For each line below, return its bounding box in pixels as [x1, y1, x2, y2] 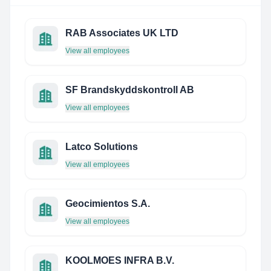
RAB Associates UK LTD [65, 28, 178, 38]
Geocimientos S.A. [65, 198, 150, 209]
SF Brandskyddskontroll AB [65, 85, 194, 95]
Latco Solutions [65, 142, 138, 152]
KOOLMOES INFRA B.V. [65, 255, 174, 266]
